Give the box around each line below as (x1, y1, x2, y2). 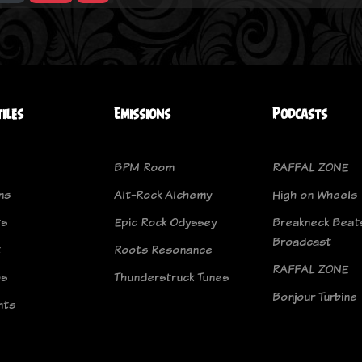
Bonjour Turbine (272, 288, 357, 305)
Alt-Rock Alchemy (114, 186, 212, 203)
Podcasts (272, 105, 327, 122)
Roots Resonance (114, 241, 213, 258)
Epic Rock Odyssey (114, 213, 217, 230)
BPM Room (114, 158, 175, 175)
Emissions (114, 105, 170, 122)
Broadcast (272, 233, 331, 250)
